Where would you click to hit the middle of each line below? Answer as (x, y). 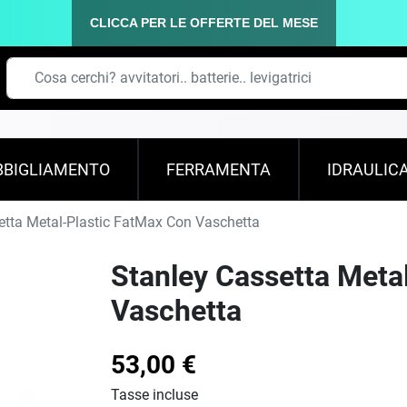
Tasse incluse (154, 395)
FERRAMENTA (218, 169)
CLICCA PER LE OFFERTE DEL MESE (203, 23)
